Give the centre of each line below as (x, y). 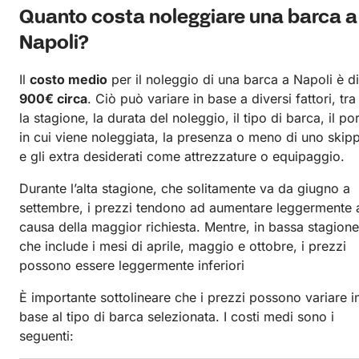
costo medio (69, 79)
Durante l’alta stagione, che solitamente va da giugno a (185, 188)
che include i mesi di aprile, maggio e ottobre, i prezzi (183, 246)
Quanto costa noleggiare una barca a (188, 18)
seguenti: (46, 335)
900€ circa (53, 98)
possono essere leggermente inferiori (132, 265)
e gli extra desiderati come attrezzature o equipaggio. (182, 156)
